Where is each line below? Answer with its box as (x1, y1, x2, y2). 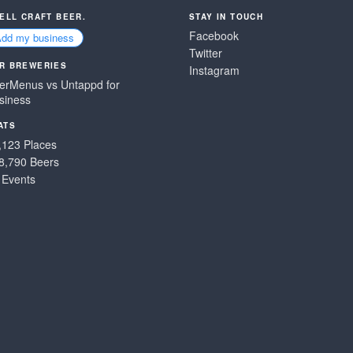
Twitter (189, 45, 222, 61)
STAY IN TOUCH (189, 11, 264, 22)
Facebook (189, 28, 239, 43)
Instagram (189, 62, 240, 78)
